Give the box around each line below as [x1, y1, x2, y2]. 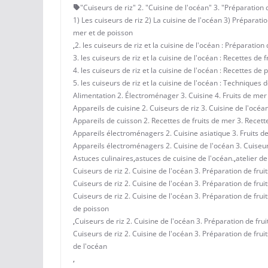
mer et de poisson [73, 27, 133, 38]
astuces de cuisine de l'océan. [135, 153, 234, 163]
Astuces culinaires [73, 153, 133, 163]
